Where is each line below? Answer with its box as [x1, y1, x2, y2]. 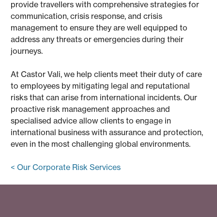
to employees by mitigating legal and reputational [11, 80, 190, 91]
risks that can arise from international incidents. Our [11, 92, 198, 102]
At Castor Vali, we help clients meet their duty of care [11, 69, 202, 79]
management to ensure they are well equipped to [11, 22, 188, 32]
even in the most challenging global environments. [11, 139, 191, 149]
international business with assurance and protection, [11, 127, 203, 137]
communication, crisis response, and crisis [11, 11, 163, 21]
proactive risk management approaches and [11, 104, 170, 114]
